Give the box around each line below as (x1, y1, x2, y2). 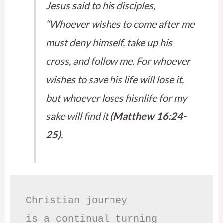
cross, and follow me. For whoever (46, 54, 191, 67)
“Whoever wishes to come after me (46, 17, 195, 30)
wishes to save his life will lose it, (46, 73, 184, 85)
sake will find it (46, 110, 111, 122)
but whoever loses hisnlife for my (46, 91, 187, 104)
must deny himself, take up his (46, 36, 173, 48)
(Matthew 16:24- (110, 110, 187, 122)
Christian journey (26, 194, 127, 206)
